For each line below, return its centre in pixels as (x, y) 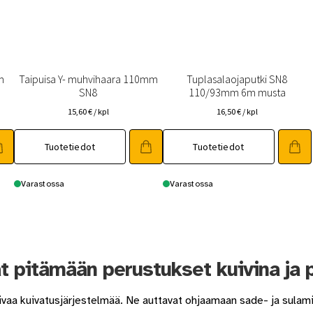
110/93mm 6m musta (237, 92)
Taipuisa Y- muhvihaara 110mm (88, 79)
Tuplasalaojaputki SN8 (237, 79)
